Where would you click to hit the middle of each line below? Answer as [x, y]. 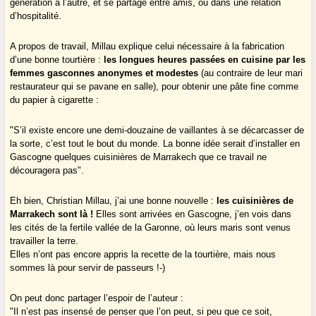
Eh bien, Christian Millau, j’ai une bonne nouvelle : [114, 201]
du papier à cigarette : [55, 100]
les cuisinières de [255, 201]
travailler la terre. [44, 241]
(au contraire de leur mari [251, 73]
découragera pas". [47, 171]
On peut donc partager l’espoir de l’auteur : [97, 298]
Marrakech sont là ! [52, 214]
